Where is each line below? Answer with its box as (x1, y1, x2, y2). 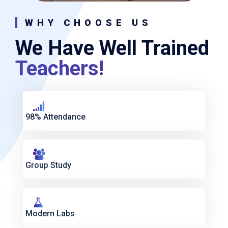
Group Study (25, 160, 71, 170)
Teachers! (15, 56, 104, 80)
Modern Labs (25, 208, 75, 218)
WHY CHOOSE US (25, 17, 152, 28)
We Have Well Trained (15, 36, 209, 60)
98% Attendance (25, 111, 85, 122)
